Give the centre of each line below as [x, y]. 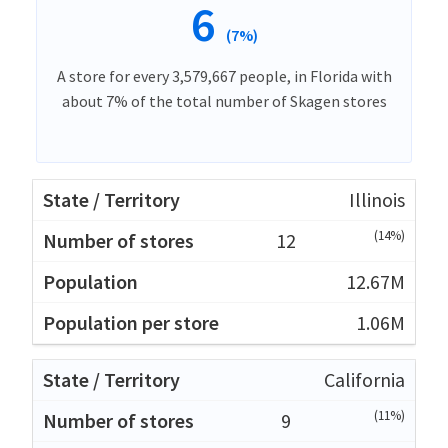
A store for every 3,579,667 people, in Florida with [224, 75]
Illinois [377, 199]
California [364, 379]
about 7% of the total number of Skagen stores [224, 100]
